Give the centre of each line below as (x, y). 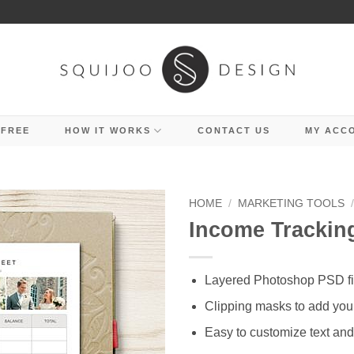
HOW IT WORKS (107, 130)
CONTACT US (233, 130)
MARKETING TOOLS (292, 203)
